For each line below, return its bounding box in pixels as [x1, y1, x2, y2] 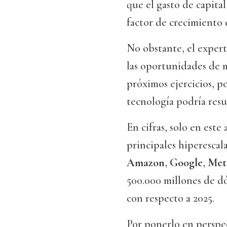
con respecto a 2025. [127, 192, 214, 205]
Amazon [127, 156, 165, 170]
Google [170, 156, 203, 170]
